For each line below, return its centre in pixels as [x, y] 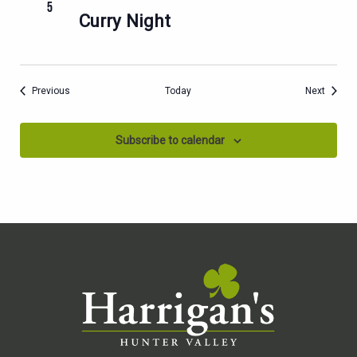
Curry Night [125, 21]
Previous [51, 91]
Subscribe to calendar [170, 140]
